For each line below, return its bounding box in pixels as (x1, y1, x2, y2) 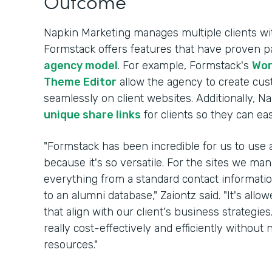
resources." (44, 238, 98, 251)
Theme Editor (44, 75, 117, 89)
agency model (44, 59, 118, 72)
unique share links (44, 108, 141, 121)
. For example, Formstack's (118, 59, 252, 72)
